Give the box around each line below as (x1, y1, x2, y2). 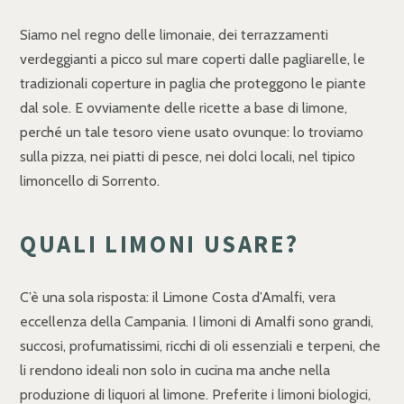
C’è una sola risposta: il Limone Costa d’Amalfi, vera (20, 289, 335, 307)
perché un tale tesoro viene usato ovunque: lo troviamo (20, 124, 363, 142)
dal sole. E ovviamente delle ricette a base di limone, (20, 99, 347, 117)
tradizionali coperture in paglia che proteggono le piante (20, 75, 366, 93)
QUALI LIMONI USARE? (20, 229, 299, 260)
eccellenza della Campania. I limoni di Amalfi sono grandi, (20, 313, 373, 331)
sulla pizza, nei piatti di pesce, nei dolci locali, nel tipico (20, 148, 355, 166)
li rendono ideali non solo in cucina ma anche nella (20, 362, 330, 380)
